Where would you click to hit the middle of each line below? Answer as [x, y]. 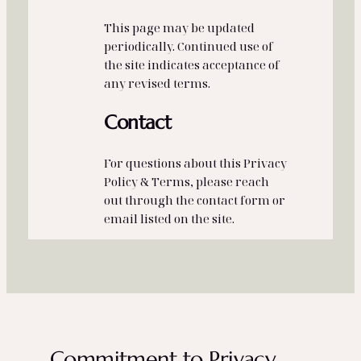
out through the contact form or [195, 199]
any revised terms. [158, 83]
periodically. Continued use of [189, 46]
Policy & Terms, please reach [187, 181]
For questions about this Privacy [196, 162]
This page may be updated [180, 28]
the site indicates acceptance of [192, 65]
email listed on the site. [170, 218]
